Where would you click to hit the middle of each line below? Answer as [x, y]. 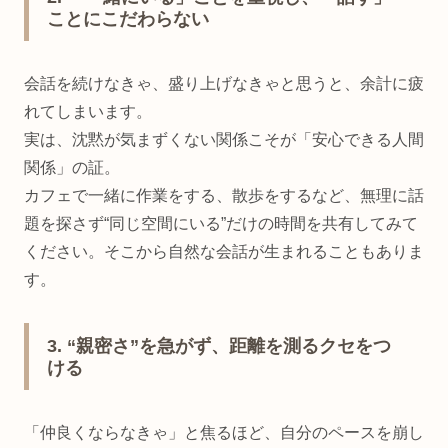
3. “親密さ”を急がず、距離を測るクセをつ [219, 346]
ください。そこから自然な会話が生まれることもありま [224, 251]
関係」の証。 [72, 167]
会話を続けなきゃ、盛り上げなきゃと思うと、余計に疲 [224, 83]
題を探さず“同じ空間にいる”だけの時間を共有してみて [221, 223]
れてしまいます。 [88, 111]
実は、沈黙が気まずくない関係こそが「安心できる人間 [224, 139]
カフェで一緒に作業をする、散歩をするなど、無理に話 [224, 195]
